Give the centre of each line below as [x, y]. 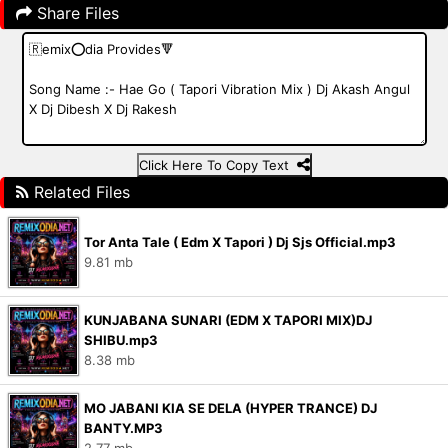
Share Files [75, 13]
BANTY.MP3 [123, 428]
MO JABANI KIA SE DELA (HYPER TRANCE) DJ [230, 408]
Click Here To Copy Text [217, 165]
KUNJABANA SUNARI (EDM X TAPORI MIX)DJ [228, 320]
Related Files [79, 192]
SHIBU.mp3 [121, 340]
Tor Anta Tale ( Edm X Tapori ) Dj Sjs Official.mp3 [240, 242]
